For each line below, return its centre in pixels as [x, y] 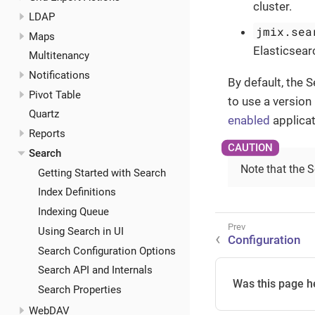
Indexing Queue [73, 212]
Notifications [59, 76]
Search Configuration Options [107, 251]
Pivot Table [54, 95]
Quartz [44, 114]
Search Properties [80, 290]
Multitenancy [59, 56]
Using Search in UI [81, 231]
